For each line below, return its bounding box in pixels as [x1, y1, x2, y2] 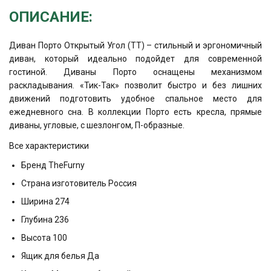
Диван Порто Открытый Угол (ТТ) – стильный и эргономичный [9, 41, 262, 50]
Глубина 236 [21, 215, 69, 224]
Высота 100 [21, 233, 67, 243]
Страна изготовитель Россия [21, 178, 137, 188]
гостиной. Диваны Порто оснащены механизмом [9, 67, 262, 77]
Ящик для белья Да [21, 251, 99, 261]
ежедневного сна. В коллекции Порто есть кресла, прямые [9, 107, 262, 117]
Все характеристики [9, 141, 89, 151]
